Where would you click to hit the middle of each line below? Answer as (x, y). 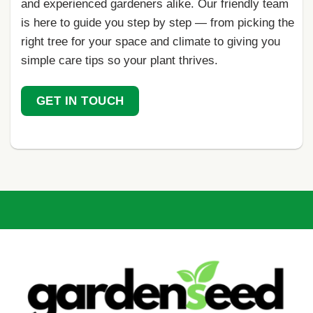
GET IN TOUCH (80, 101)
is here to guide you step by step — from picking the (158, 23)
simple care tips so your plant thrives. (119, 61)
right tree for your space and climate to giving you (151, 42)
